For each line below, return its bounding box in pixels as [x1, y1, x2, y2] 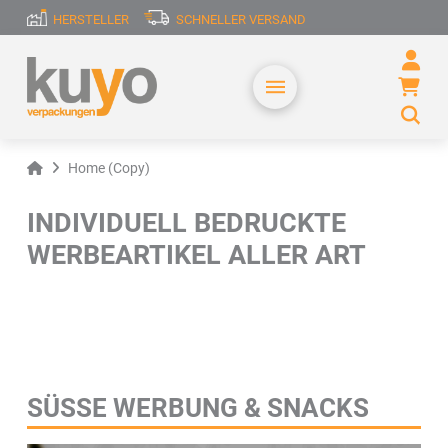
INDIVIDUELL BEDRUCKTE [26, 207, 346, 240]
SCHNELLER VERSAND [175, 11, 306, 27]
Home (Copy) [67, 160, 150, 177]
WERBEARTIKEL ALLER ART [26, 239, 366, 272]
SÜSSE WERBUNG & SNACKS [26, 393, 369, 424]
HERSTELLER [53, 11, 130, 27]
